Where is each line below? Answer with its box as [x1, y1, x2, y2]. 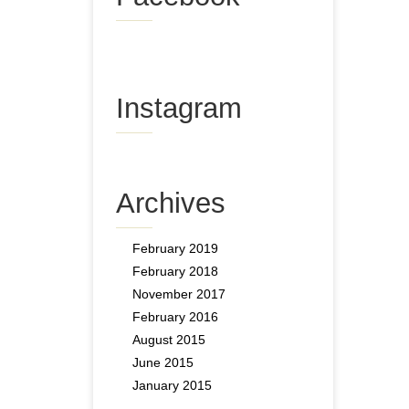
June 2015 [132, 354, 194, 370]
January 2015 [132, 377, 212, 393]
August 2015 [132, 331, 205, 347]
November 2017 [132, 286, 225, 301]
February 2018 [132, 263, 218, 278]
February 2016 [132, 309, 218, 324]
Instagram [116, 91, 242, 124]
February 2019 [132, 240, 218, 256]
